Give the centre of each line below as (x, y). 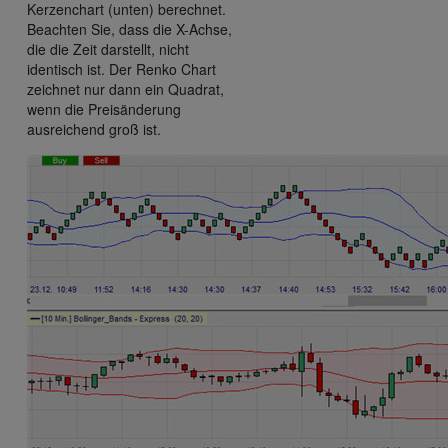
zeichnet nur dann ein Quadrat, (125, 89)
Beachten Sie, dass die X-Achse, (129, 29)
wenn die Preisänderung (104, 109)
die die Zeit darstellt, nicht (108, 49)
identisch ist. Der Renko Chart (121, 69)
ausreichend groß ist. (94, 129)
